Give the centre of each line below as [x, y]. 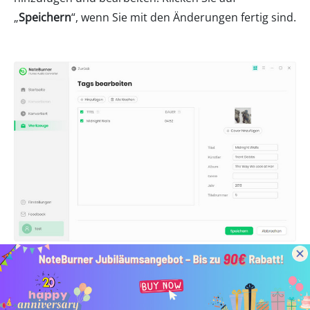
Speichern [45, 17]
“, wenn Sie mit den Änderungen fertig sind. [184, 17]
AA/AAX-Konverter [72, 298]
